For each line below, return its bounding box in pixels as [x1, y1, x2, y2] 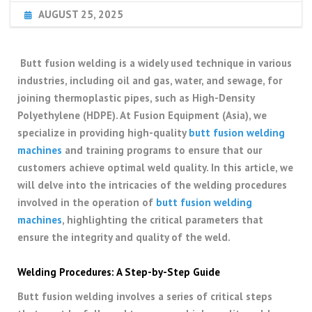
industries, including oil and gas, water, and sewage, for [17, 74, 282, 88]
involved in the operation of [17, 196, 156, 210]
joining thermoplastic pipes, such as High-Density [17, 91, 254, 105]
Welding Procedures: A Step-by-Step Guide [17, 265, 220, 279]
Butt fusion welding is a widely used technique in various [17, 56, 292, 70]
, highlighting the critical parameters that [62, 213, 263, 227]
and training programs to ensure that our [62, 143, 262, 157]
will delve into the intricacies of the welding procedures [17, 178, 287, 192]
